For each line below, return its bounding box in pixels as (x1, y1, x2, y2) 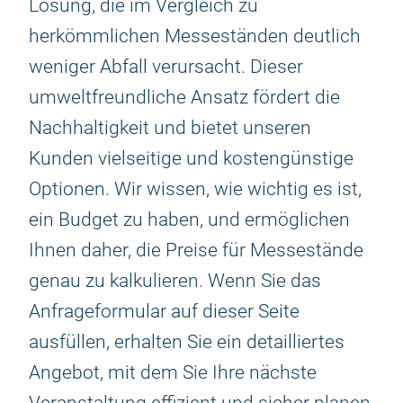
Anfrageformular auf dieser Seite (29, 300, 300, 322)
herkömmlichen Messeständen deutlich (29, 25, 361, 47)
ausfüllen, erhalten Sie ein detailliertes (29, 331, 345, 353)
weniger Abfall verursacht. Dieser (29, 56, 303, 77)
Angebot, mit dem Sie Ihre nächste (29, 362, 317, 383)
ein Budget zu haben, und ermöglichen (29, 209, 350, 230)
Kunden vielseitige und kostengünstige (29, 148, 354, 169)
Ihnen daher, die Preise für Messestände (29, 239, 363, 261)
